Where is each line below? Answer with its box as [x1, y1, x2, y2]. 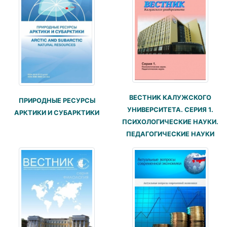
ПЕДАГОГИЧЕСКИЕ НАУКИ [126, 130, 214, 138]
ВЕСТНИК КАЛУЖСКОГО [129, 93, 211, 101]
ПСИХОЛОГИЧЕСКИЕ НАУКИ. [122, 118, 218, 126]
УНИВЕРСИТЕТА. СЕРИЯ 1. [127, 105, 213, 113]
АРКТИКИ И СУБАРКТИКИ [14, 108, 99, 117]
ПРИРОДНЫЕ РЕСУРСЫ [18, 96, 95, 104]
